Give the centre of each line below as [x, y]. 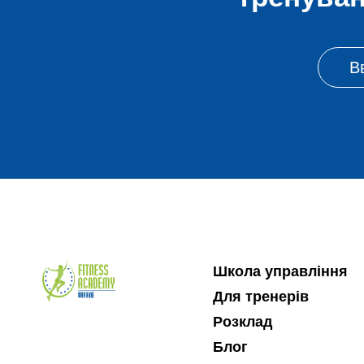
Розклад [242, 322]
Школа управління [280, 271]
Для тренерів [260, 297]
